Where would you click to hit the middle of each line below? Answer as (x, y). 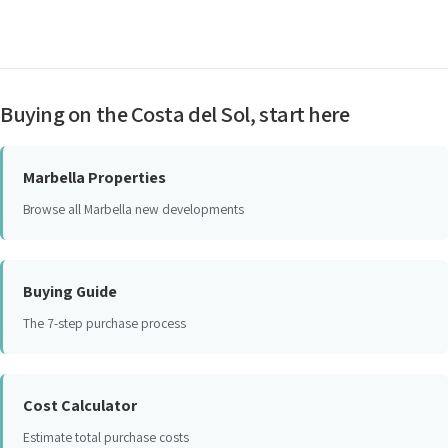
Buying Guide (70, 291)
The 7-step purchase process (104, 323)
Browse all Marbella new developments (133, 209)
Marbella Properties (94, 177)
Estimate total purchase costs (106, 437)
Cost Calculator (80, 405)
